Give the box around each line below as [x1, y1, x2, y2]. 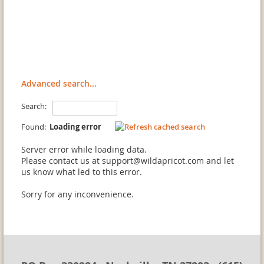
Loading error [49, 121, 103, 132]
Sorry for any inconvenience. [21, 189, 134, 200]
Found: [21, 121, 49, 132]
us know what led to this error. [21, 166, 142, 177]
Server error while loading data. [21, 144, 147, 155]
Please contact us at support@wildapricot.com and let [21, 155, 234, 166]
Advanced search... [21, 78, 97, 89]
